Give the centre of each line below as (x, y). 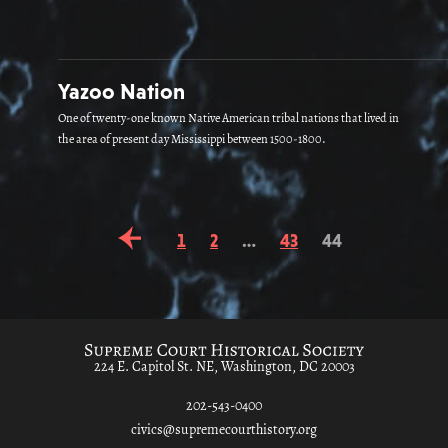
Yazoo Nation (121, 91)
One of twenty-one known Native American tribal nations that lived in (228, 119)
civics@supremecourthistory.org (224, 430)
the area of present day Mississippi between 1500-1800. (192, 140)
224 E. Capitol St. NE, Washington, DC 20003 (224, 367)
